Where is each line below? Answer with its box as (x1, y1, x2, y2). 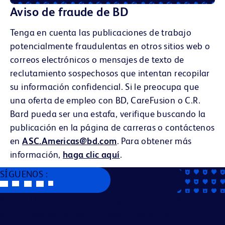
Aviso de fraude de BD (10, 5, 129, 19)
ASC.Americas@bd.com (22, 135, 117, 146)
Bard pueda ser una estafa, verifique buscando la (10, 108, 206, 119)
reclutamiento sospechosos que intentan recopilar (10, 67, 210, 78)
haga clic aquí (63, 149, 120, 160)
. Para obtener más (117, 135, 192, 146)
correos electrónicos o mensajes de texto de (10, 54, 184, 65)
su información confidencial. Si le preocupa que (10, 81, 199, 92)
